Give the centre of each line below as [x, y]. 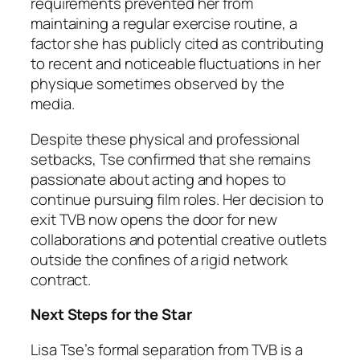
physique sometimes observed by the [157, 84]
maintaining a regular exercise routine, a [164, 24]
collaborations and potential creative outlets [179, 239]
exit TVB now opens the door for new [154, 219]
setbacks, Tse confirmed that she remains [171, 159]
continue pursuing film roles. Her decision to [177, 199]
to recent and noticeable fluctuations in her [176, 64]
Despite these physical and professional [166, 139]
